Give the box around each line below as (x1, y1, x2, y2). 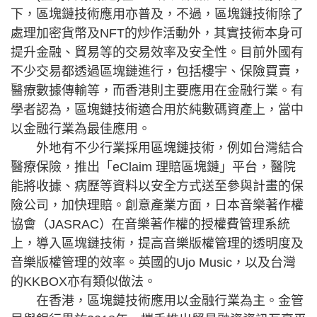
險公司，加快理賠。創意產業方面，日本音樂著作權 (11, 198, 304, 212)
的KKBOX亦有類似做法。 (11, 275, 156, 289)
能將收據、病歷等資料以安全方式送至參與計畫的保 (11, 179, 304, 193)
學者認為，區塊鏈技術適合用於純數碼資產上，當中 (11, 103, 304, 117)
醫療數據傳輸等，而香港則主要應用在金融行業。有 (11, 83, 304, 98)
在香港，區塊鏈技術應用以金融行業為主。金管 (11, 294, 304, 308)
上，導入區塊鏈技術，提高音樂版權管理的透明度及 (11, 236, 304, 250)
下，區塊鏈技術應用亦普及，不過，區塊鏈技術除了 (11, 7, 304, 21)
